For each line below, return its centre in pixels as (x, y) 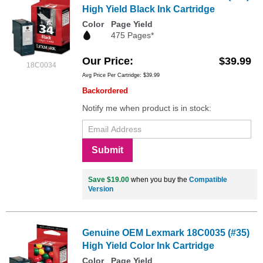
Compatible (208, 180)
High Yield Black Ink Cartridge (149, 9)
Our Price (106, 61)
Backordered (105, 91)
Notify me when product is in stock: (147, 108)
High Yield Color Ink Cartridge (148, 246)
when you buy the (159, 180)
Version (101, 189)
